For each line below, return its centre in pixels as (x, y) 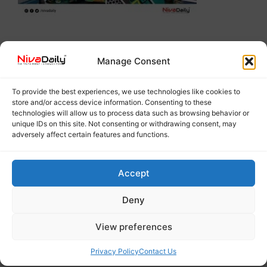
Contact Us (158, 252)
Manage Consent (133, 61)
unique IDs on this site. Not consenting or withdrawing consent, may (124, 124)
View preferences (133, 226)
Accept (133, 173)
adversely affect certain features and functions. (91, 135)
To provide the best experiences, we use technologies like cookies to (126, 92)
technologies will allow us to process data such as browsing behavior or (131, 113)
